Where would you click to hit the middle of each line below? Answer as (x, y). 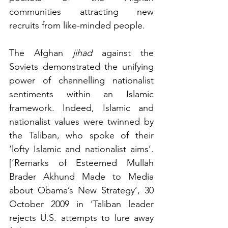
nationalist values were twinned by (81, 121)
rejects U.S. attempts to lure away (81, 218)
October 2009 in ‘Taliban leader (81, 204)
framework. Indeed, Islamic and (81, 108)
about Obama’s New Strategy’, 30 (81, 190)
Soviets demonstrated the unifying (81, 66)
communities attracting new (81, 11)
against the (123, 53)
